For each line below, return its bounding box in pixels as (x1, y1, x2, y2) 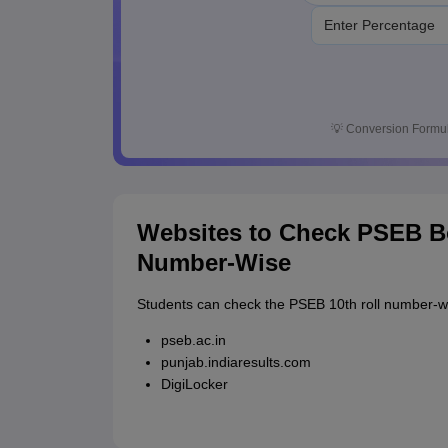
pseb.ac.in (160, 332, 226, 349)
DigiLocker (160, 376, 228, 393)
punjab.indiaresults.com (160, 354, 311, 371)
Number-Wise (136, 249, 291, 277)
